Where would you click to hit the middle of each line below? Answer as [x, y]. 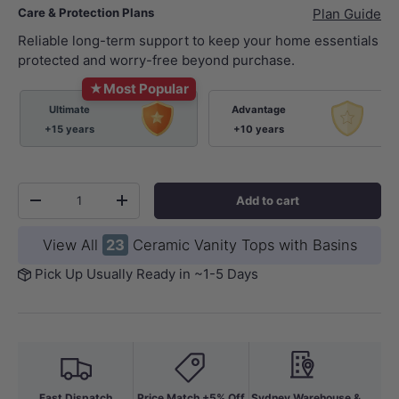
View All [72, 244]
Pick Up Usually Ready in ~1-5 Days [147, 273]
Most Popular [146, 88]
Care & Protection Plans [86, 13]
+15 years [69, 129]
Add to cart [268, 200]
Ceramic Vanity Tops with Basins [242, 244]
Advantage [259, 109]
